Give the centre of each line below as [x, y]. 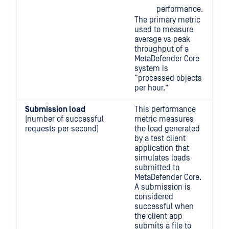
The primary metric [167, 20]
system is [151, 68]
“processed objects [168, 78]
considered [154, 197]
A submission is [163, 187]
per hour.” [152, 88]
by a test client [160, 139]
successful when [164, 207]
